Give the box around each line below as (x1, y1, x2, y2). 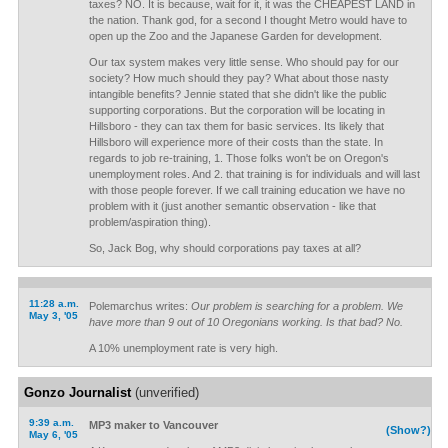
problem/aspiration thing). (88, 216, 211, 228)
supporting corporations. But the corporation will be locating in (88, 104, 385, 116)
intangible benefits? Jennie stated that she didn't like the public (88, 88, 387, 100)
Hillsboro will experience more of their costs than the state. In (88, 136, 383, 148)
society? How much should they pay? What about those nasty (88, 72, 389, 84)
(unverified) (130, 385, 199, 400)
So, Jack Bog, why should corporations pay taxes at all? (88, 242, 361, 254)
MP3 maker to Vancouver (88, 419, 218, 431)
